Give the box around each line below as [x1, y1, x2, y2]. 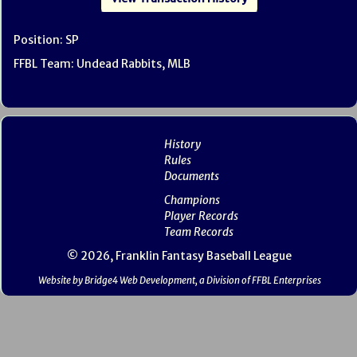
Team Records [163, 225, 233, 239]
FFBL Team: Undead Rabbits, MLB [14, 57, 190, 71]
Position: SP [14, 33, 79, 47]
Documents [163, 169, 219, 183]
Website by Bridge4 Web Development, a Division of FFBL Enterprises [37, 274, 321, 286]
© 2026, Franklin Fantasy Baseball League [67, 249, 292, 263]
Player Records [163, 209, 238, 223]
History [163, 137, 201, 151]
